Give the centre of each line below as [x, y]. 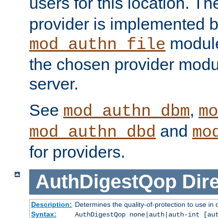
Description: [51, 204]
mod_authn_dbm [127, 112]
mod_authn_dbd [92, 133]
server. [54, 84]
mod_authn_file [97, 45]
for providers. [77, 152]
